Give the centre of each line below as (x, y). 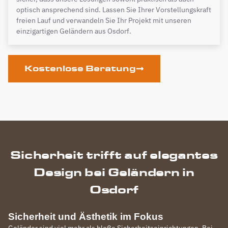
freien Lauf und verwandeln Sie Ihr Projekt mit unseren (104, 20)
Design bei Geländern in (114, 172)
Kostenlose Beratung (80, 68)
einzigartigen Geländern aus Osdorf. (74, 31)
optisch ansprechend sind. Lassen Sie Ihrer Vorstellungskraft (114, 9)
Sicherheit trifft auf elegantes (114, 154)
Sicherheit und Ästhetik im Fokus (86, 216)
